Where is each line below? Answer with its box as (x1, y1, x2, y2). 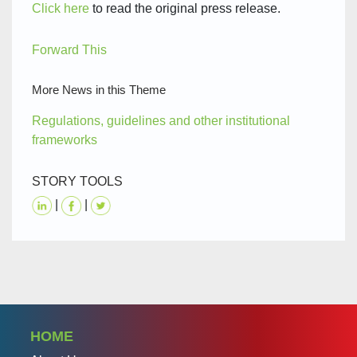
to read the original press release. (89, 2, 280, 16)
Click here (32, 2, 89, 16)
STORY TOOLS (32, 175, 123, 189)
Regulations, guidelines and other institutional (32, 114, 290, 128)
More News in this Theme (32, 83, 166, 97)
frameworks (32, 133, 97, 147)
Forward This (32, 43, 107, 57)
